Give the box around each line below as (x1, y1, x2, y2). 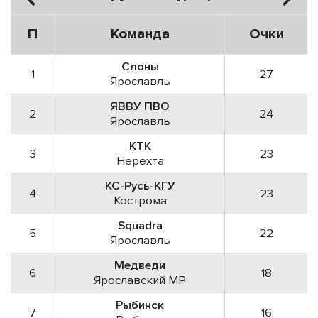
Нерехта (116, 153, 164, 169)
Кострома (113, 193, 167, 209)
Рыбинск (116, 297, 164, 313)
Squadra (117, 218, 163, 234)
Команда (110, 25, 170, 43)
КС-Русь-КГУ (104, 178, 175, 194)
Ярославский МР (94, 273, 186, 288)
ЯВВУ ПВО (110, 99, 170, 114)
